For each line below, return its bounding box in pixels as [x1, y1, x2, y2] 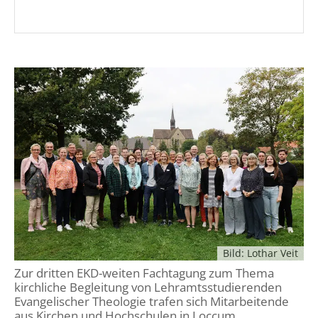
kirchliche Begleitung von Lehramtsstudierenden [14, 279, 282, 296]
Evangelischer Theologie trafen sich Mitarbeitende [14, 293, 289, 310]
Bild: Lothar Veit [223, 246, 298, 261]
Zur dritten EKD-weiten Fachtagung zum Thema [14, 265, 274, 282]
